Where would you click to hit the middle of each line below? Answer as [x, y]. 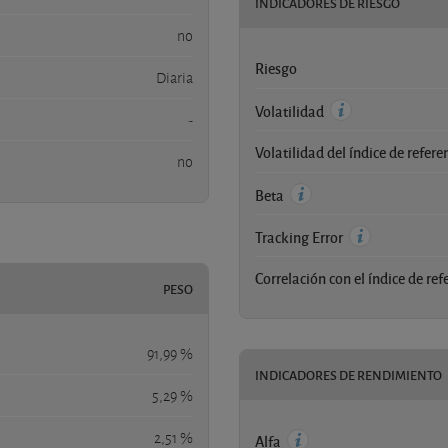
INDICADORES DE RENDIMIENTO [348, 374]
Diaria [174, 77]
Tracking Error [300, 236]
